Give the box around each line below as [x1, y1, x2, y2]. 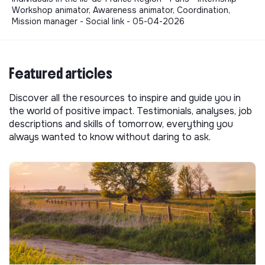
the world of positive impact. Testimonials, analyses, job [9, 104, 252, 117]
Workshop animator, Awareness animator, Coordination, [12, 4, 230, 15]
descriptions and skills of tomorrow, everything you [9, 117, 233, 130]
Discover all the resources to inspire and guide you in [9, 91, 241, 104]
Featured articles [9, 64, 112, 82]
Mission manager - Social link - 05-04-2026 [12, 15, 185, 27]
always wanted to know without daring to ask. [9, 130, 211, 143]
